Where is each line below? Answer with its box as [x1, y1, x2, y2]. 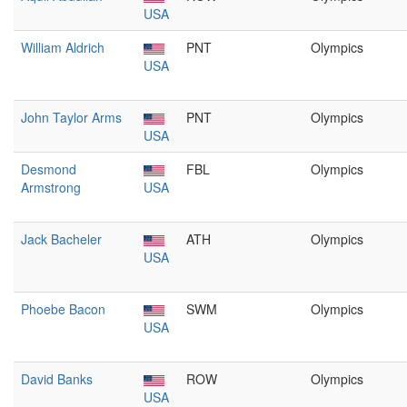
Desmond [21, 160, 76, 178]
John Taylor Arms [21, 108, 122, 126]
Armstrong [21, 178, 81, 196]
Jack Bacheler [21, 230, 102, 248]
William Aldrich [21, 38, 104, 56]
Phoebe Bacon [21, 300, 105, 318]
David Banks [21, 370, 93, 388]
